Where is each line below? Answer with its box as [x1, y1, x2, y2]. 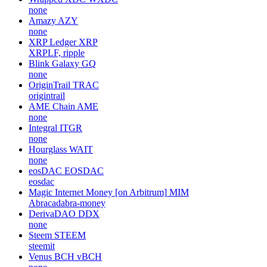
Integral [29, 122, 57, 133]
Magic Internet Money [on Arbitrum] [29, 187, 167, 197]
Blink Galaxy [29, 58, 79, 69]
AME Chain [29, 101, 75, 111]
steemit [29, 240, 55, 251]
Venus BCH [29, 251, 74, 262]
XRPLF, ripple [29, 47, 85, 58]
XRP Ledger [29, 36, 76, 47]
